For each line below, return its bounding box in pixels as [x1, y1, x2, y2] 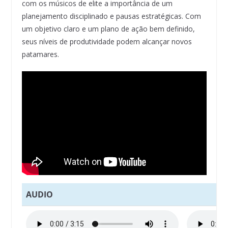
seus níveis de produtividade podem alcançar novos [21, 37, 192, 47]
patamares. [21, 49, 59, 60]
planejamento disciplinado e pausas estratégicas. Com [21, 11, 201, 21]
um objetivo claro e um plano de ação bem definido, [21, 24, 195, 34]
